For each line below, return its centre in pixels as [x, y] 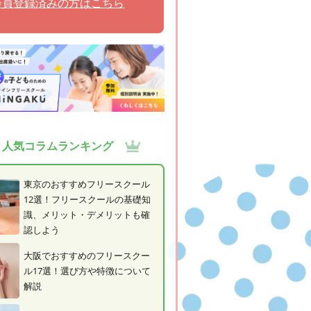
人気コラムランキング [58, 145]
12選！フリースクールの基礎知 [87, 199]
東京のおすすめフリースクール [86, 184]
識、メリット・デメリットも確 [86, 214]
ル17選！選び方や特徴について [87, 270]
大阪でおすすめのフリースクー [86, 255]
